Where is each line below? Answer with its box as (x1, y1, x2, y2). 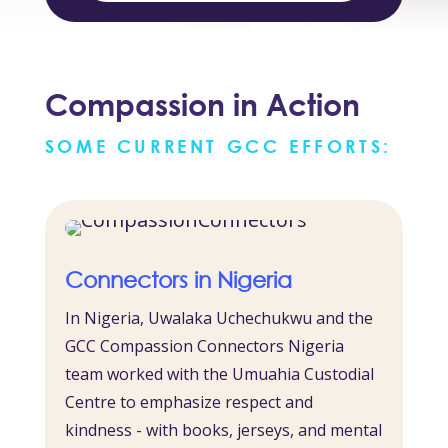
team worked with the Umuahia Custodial (64, 363, 374, 386)
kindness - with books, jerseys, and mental (64, 419, 382, 442)
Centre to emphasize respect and (64, 391, 313, 414)
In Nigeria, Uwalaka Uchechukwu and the (64, 307, 373, 330)
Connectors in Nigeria (64, 267, 292, 293)
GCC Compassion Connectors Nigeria (64, 335, 344, 358)
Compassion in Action (44, 85, 360, 123)
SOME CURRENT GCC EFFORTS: (44, 135, 392, 158)
